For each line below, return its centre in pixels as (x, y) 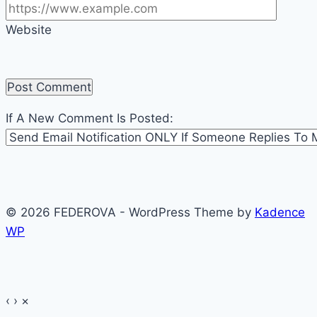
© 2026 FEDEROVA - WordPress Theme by (130, 212)
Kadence (280, 212)
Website (29, 29)
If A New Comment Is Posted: (90, 118)
